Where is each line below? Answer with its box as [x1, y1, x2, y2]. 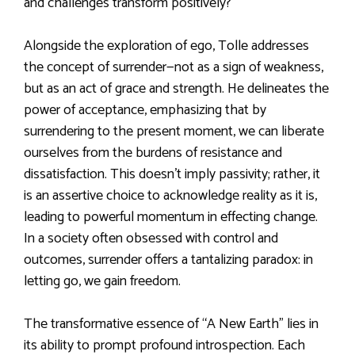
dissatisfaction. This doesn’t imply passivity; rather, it [24, 162, 320, 186]
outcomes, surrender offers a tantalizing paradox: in [24, 247, 313, 272]
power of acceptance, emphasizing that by [24, 97, 266, 122]
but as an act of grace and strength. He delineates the [24, 76, 329, 101]
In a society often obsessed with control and [24, 226, 278, 250]
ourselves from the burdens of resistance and [24, 140, 282, 165]
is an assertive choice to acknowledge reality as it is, [24, 183, 317, 208]
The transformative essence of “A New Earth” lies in [24, 311, 319, 336]
